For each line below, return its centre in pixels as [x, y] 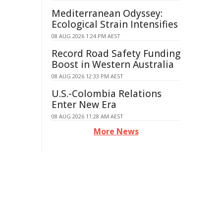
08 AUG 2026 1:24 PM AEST [86, 36]
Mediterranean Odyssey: [107, 13]
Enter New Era [84, 105]
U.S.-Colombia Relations [107, 94]
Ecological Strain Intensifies [115, 24]
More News [116, 131]
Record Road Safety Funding [116, 54]
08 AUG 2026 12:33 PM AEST [87, 76]
